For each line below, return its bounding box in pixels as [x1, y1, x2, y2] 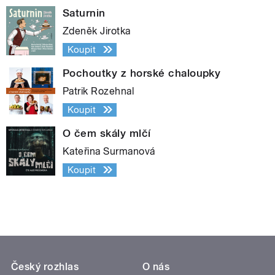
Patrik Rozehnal [63, 85, 134, 97]
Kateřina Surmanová [63, 145, 155, 157]
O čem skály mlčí [63, 126, 151, 139]
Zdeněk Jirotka [63, 25, 131, 37]
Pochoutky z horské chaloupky [63, 66, 221, 79]
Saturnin [63, 6, 106, 19]
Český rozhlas [11, 260, 79, 273]
